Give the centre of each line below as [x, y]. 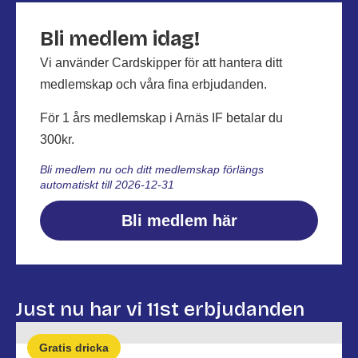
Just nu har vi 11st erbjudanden [160, 309]
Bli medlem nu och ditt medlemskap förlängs [152, 169]
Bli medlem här [179, 221]
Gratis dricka [74, 348]
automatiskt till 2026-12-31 [107, 185]
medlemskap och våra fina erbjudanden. [153, 84]
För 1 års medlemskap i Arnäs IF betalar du [161, 118]
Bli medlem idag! [120, 39]
